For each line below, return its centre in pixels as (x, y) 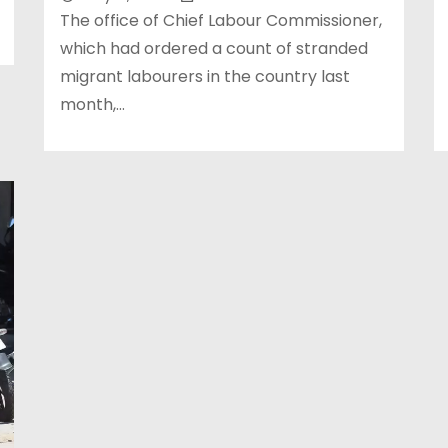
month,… (92, 104)
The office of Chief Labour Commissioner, (221, 20)
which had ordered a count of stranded (214, 48)
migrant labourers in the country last (205, 76)
